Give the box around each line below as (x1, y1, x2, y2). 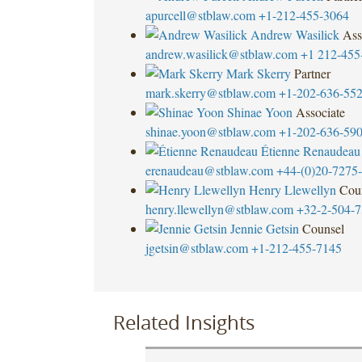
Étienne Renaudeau (260, 141, 360, 159)
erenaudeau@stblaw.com (145, 161, 273, 179)
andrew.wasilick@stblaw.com (145, 44, 297, 62)
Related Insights (112, 309, 255, 335)
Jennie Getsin (229, 219, 299, 237)
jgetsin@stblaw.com (145, 238, 248, 256)
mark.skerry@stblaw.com (145, 83, 276, 101)
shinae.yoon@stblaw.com (145, 122, 276, 140)
